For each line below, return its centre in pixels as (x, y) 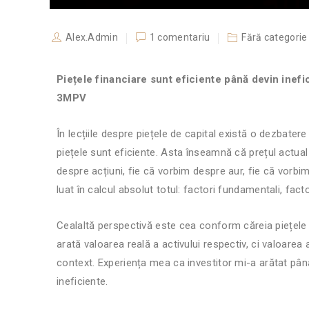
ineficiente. (84, 281)
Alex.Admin (91, 37)
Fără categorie (275, 37)
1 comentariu (180, 37)
